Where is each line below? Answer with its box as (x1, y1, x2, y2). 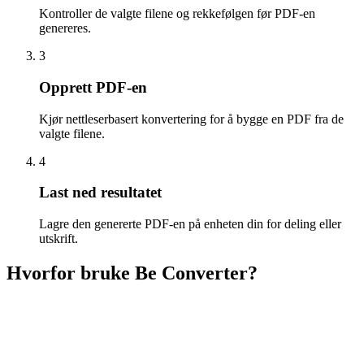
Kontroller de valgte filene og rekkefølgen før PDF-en (39, 6, 315, 21)
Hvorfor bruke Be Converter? (6, 262, 258, 284)
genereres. (39, 21, 91, 36)
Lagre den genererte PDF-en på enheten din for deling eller (39, 217, 341, 232)
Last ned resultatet (39, 184, 162, 201)
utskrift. (39, 232, 78, 246)
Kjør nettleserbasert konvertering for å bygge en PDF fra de (39, 111, 344, 126)
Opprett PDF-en (39, 78, 147, 96)
